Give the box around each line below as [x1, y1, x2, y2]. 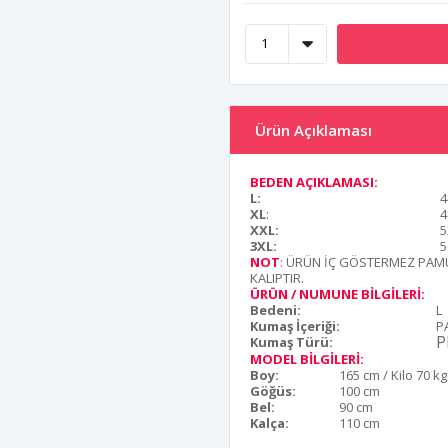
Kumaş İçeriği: [250, 316, 340, 335]
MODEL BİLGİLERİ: [250, 349, 364, 368]
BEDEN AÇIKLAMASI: [250, 172, 381, 191]
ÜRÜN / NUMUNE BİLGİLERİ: [250, 284, 425, 303]
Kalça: [250, 413, 289, 432]
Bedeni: [250, 300, 301, 319]
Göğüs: [250, 381, 296, 400]
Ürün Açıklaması [255, 119, 372, 140]
